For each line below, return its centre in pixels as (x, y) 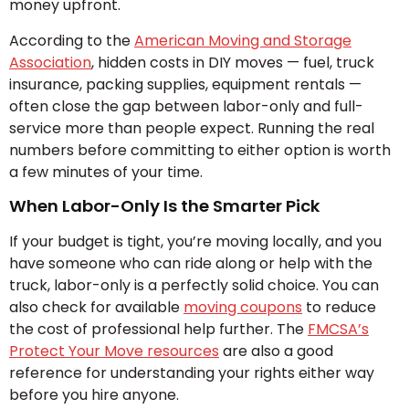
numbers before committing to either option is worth (200, 150)
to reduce (339, 307)
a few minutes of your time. (106, 172)
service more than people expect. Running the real (192, 128)
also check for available (96, 307)
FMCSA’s (338, 329)
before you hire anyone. (94, 394)
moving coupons (243, 307)
